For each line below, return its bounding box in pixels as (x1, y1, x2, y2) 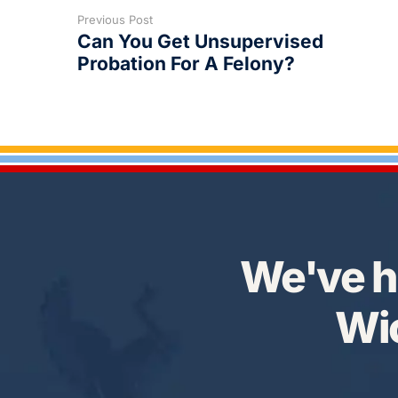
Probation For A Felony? (77, 52, 295, 75)
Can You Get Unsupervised (77, 29, 323, 52)
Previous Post (77, 12, 153, 27)
